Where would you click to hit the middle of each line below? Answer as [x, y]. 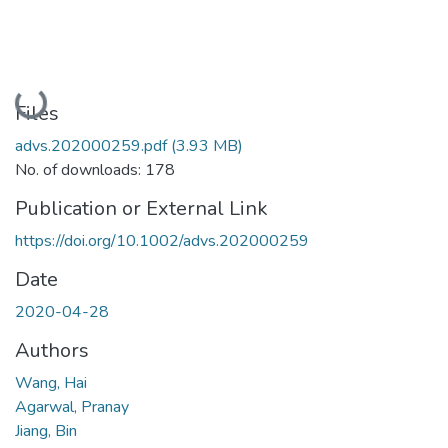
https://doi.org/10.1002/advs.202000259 [162, 240]
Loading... [51, 100]
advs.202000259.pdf [91, 145]
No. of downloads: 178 [95, 169]
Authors [52, 350]
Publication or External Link [141, 208]
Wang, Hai [51, 382]
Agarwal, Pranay [72, 406]
